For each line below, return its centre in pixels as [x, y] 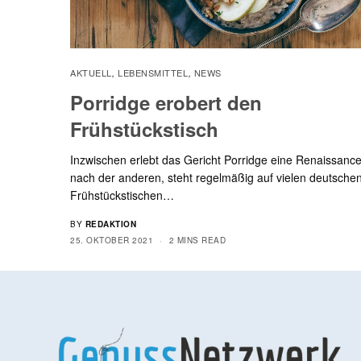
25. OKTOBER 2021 [112, 240]
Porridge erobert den [166, 102]
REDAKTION [110, 224]
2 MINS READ [197, 240]
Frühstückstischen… [122, 195]
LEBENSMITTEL [153, 72]
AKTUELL [91, 72]
